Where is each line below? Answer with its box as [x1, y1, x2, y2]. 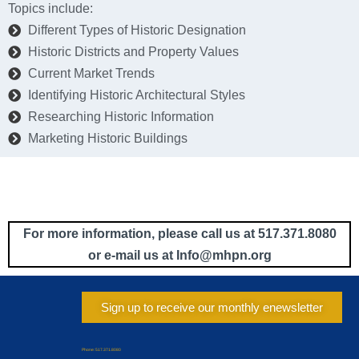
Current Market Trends [28, 67, 155, 81]
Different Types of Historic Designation [28, 23, 246, 38]
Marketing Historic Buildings [28, 131, 188, 146]
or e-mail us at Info [87, 248, 200, 263]
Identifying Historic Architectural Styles [28, 88, 245, 103]
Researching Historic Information [28, 110, 214, 124]
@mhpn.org [199, 248, 272, 263]
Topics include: [8, 2, 93, 16]
